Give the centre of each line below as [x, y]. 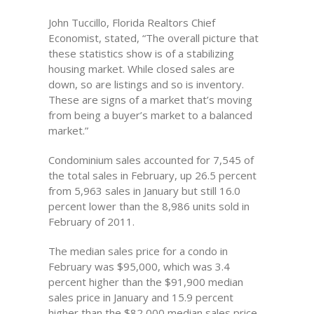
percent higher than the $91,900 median [145, 282]
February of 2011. [91, 221]
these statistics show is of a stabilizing [141, 53]
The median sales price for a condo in [138, 251]
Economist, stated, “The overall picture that [153, 38]
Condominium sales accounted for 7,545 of [151, 160]
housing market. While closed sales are [141, 69]
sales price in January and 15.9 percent [141, 297]
